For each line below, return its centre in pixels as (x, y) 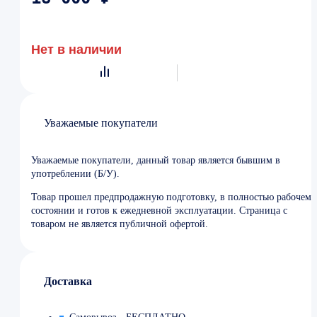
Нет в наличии (76, 49)
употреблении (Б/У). (75, 173)
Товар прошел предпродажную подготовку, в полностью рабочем (171, 197)
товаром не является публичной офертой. (120, 224)
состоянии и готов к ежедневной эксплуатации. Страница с (159, 210)
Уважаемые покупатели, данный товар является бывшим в (156, 160)
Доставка (68, 281)
